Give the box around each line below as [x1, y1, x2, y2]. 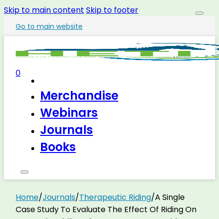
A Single [155, 192, 185, 203]
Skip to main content [4, 4, 84, 16]
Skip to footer [86, 4, 138, 16]
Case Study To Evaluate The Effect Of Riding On [16, 204, 197, 215]
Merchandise [40, 88, 118, 104]
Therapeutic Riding [79, 192, 151, 203]
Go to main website [16, 22, 83, 31]
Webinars [40, 105, 98, 121]
